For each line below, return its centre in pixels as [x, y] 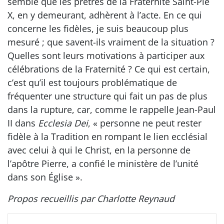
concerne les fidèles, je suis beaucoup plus [98, 29]
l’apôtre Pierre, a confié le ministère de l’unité [103, 164]
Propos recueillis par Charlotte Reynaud [91, 199]
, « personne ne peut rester [145, 123]
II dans [23, 123]
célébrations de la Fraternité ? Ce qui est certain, [109, 69]
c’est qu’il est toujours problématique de [92, 83]
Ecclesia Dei [63, 123]
